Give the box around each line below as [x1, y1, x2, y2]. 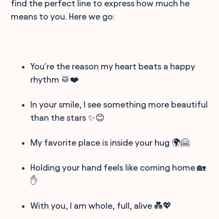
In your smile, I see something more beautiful [30, 99, 208, 109]
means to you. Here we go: [11, 11, 115, 21]
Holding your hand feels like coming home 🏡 [30, 162, 206, 172]
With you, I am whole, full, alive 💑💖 [30, 200, 172, 210]
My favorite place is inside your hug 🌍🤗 [30, 137, 190, 147]
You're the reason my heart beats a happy [30, 61, 196, 71]
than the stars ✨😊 [30, 112, 105, 122]
